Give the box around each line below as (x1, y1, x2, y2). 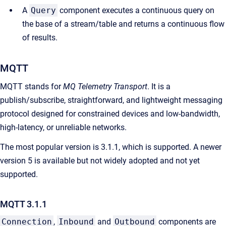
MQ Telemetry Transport (63, 81, 147, 91)
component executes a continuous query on (58, 5, 214, 15)
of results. (22, 32, 58, 42)
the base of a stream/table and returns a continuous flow (22, 19, 224, 29)
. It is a (147, 81, 171, 91)
